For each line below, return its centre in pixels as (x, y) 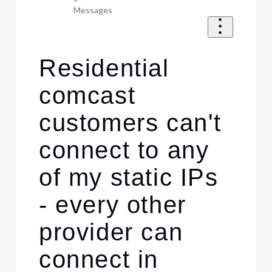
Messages (93, 10)
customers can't (130, 123)
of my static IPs (128, 178)
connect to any (124, 150)
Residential (104, 68)
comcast (87, 96)
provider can (111, 232)
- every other (112, 205)
